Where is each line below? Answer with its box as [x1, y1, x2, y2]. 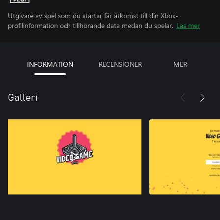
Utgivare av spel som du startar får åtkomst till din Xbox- [8, 11, 178, 20]
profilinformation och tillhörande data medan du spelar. [8, 21, 173, 30]
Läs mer [176, 21, 200, 30]
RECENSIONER [99, 59, 142, 69]
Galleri [8, 93, 38, 103]
